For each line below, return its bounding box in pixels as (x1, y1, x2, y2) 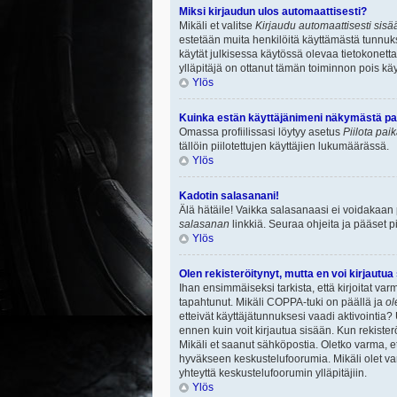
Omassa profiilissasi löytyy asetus (179, 126, 343, 138)
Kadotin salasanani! (179, 190, 279, 202)
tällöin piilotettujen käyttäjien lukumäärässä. (179, 140, 389, 152)
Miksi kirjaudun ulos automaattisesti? (179, 5, 367, 18)
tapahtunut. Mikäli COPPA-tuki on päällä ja (179, 296, 385, 308)
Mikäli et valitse (179, 19, 255, 32)
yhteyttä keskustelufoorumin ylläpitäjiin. (179, 367, 367, 379)
